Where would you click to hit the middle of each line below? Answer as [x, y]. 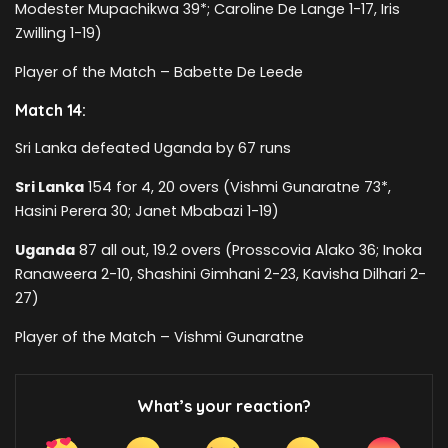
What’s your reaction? [224, 405]
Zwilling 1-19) [58, 32]
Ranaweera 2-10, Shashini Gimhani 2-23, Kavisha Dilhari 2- [220, 273]
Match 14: [50, 109]
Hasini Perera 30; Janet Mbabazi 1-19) [147, 210]
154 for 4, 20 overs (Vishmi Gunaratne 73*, [237, 186]
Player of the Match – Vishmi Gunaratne [159, 336]
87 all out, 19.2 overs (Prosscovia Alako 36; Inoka [248, 249]
